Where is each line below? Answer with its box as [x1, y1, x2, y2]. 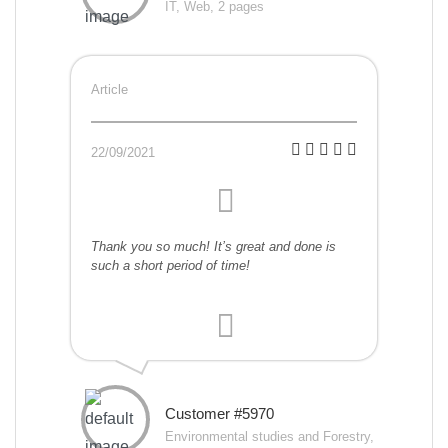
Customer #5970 [165, 405, 274, 423]
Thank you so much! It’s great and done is [91, 239, 336, 255]
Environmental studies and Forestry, [165, 429, 374, 445]
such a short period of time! [91, 258, 250, 274]
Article [91, 82, 128, 98]
